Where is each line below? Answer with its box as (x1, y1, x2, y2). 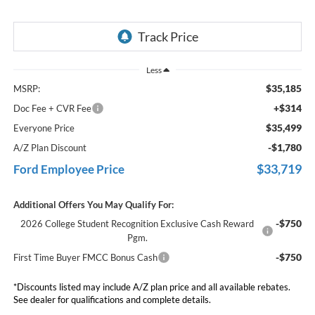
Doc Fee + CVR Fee (13, 102, 91, 114)
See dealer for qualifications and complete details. (13, 293, 211, 305)
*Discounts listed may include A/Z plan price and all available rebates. (13, 281, 290, 292)
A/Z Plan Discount (13, 141, 86, 153)
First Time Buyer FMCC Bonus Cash (13, 251, 157, 263)
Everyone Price (13, 122, 75, 134)
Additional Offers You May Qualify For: (13, 198, 174, 210)
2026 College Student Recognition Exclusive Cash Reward (20, 217, 255, 229)
